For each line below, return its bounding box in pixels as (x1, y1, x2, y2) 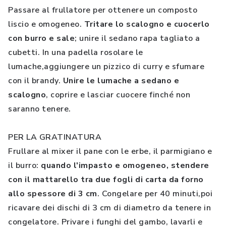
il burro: (8, 160, 41, 171)
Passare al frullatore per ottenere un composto (8, 5, 197, 16)
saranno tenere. (8, 103, 71, 115)
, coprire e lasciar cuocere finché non (46, 89, 190, 100)
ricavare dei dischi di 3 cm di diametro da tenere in (8, 202, 211, 213)
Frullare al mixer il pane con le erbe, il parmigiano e (8, 146, 212, 157)
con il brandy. (8, 75, 63, 86)
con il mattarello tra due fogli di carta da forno (8, 174, 204, 185)
